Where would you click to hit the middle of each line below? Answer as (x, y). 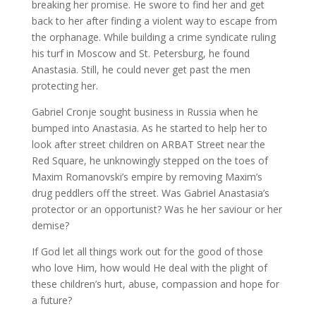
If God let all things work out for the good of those (147, 252)
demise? (50, 226)
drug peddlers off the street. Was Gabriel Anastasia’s (150, 193)
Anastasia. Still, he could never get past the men (141, 70)
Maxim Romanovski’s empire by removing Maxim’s (147, 177)
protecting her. (65, 86)
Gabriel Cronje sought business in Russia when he (145, 112)
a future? (51, 300)
